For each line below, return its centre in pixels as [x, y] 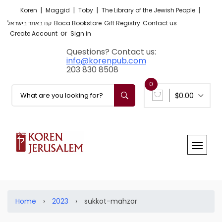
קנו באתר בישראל [29, 23]
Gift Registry [122, 23]
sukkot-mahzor [111, 201]
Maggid [58, 10]
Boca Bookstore [78, 23]
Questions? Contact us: [111, 52]
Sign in [81, 33]
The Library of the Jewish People [149, 10]
